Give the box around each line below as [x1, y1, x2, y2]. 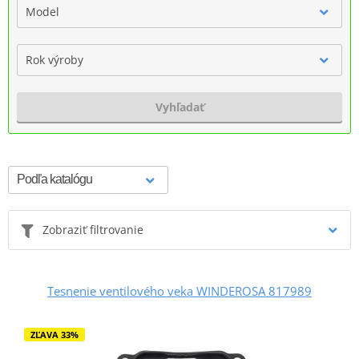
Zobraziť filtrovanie [42, 221, 143, 237]
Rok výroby [26, 51, 83, 67]
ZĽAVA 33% [30, 328, 79, 341]
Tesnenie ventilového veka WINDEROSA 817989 [47, 282, 312, 299]
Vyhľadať [155, 99, 204, 115]
